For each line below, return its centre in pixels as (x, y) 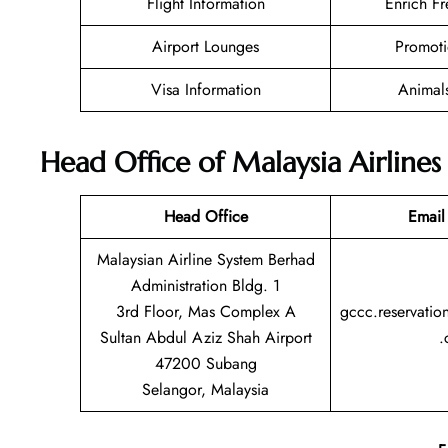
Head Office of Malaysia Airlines (240, 162)
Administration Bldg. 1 (205, 285)
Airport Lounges (205, 47)
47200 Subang (205, 363)
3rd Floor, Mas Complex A (205, 311)
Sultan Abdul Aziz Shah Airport (205, 337)
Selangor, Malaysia (205, 389)
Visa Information (205, 90)
